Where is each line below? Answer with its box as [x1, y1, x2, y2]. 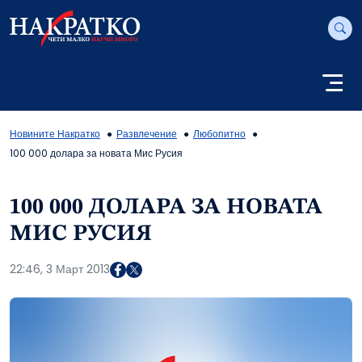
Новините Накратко [10, 127, 100, 141]
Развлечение [116, 127, 177, 141]
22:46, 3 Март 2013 [10, 261, 110, 278]
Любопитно [193, 127, 246, 141]
